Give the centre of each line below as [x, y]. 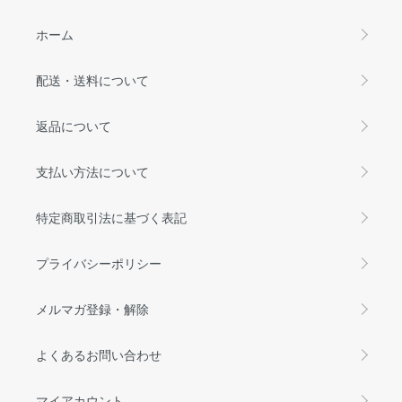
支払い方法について [92, 171]
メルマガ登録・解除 [92, 308]
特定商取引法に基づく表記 [111, 217]
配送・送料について [92, 79]
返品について [74, 125]
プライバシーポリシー [99, 262]
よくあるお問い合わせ [99, 354]
